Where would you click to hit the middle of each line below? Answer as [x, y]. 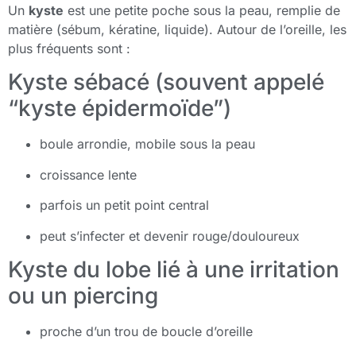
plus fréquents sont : [69, 48]
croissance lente [88, 174]
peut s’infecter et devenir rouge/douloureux [170, 236]
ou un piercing [83, 295]
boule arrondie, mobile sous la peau [147, 144]
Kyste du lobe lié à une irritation [174, 269]
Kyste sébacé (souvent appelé [166, 82]
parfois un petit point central [124, 205]
